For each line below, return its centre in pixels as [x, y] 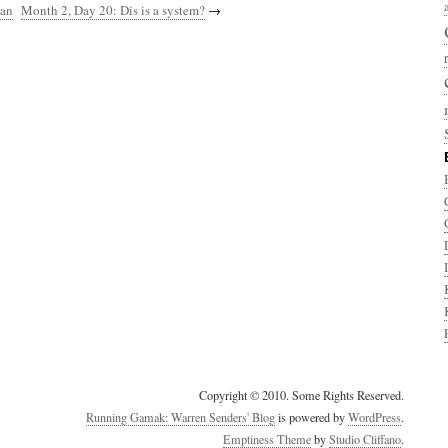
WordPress [374, 417]
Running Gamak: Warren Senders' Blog [180, 417]
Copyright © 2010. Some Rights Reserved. [301, 395]
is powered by [311, 417]
